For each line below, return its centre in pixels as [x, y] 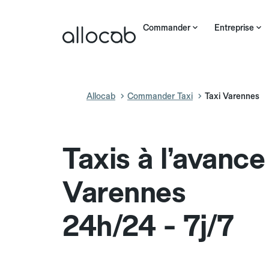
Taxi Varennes [232, 96]
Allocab [101, 96]
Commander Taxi [160, 96]
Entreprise [234, 28]
